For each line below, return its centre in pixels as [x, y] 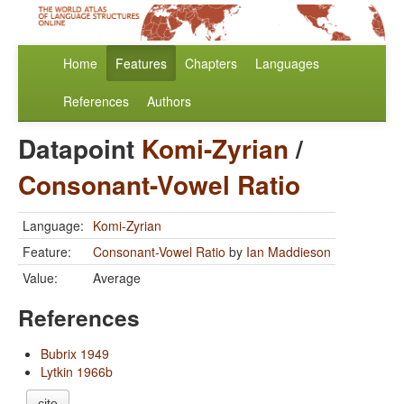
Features [141, 64]
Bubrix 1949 [75, 354]
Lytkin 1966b [77, 372]
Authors [169, 101]
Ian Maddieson [289, 252]
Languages [287, 64]
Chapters [211, 64]
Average [117, 278]
